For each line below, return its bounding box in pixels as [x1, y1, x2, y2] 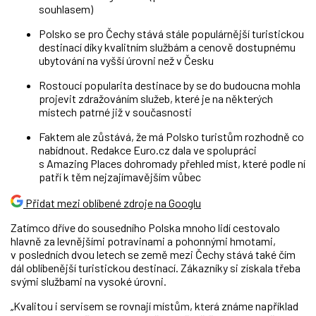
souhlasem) [39, 2, 93, 16]
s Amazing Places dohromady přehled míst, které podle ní [39, 157, 305, 170]
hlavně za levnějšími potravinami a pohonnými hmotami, [11, 234, 276, 248]
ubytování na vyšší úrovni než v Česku [39, 54, 214, 67]
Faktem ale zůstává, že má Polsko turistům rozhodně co [39, 130, 304, 143]
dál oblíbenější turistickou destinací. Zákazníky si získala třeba [11, 261, 300, 274]
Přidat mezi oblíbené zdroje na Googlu [25, 196, 201, 209]
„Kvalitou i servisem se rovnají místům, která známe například [11, 299, 298, 312]
